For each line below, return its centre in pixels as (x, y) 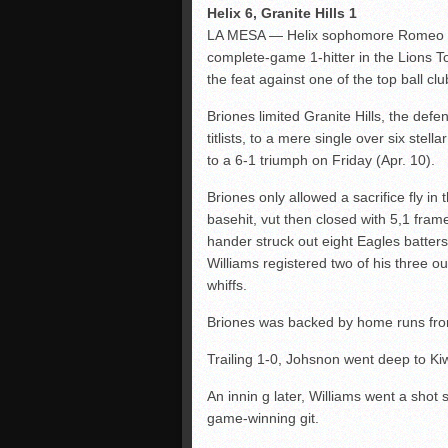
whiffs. (227, 284)
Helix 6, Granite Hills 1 (282, 12)
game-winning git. (263, 417)
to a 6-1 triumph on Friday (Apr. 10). (321, 159)
